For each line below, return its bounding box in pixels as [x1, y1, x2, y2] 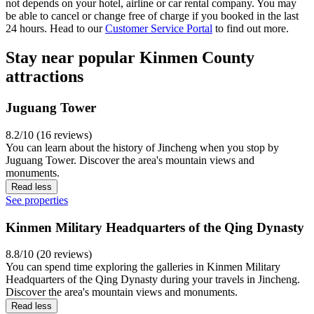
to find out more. [212, 22, 289, 34]
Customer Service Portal [105, 22, 212, 34]
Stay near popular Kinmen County [6, 48, 254, 67]
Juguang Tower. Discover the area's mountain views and [6, 154, 254, 167]
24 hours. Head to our [6, 22, 105, 34]
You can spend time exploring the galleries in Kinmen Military [6, 261, 280, 273]
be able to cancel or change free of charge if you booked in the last [6, 9, 299, 22]
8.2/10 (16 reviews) [6, 129, 92, 142]
